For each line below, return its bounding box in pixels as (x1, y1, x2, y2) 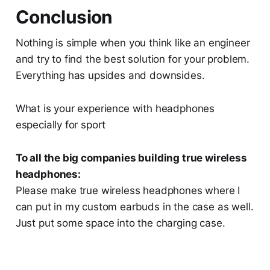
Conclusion (15, 6, 113, 28)
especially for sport (15, 119, 106, 131)
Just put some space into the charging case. (15, 217, 225, 230)
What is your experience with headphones (15, 102, 215, 115)
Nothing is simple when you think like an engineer (15, 37, 250, 49)
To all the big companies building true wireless (15, 152, 247, 165)
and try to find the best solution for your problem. (15, 53, 250, 66)
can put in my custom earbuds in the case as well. (15, 201, 254, 213)
